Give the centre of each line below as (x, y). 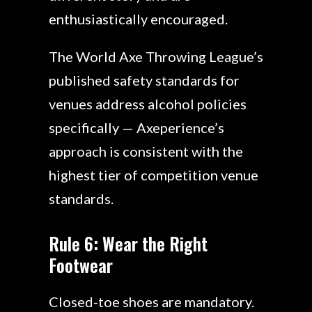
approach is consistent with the (146, 151)
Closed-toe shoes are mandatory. (151, 301)
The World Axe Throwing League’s (156, 57)
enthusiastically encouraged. (138, 19)
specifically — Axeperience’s (136, 128)
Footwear (81, 265)
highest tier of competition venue (154, 175)
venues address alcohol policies (148, 104)
